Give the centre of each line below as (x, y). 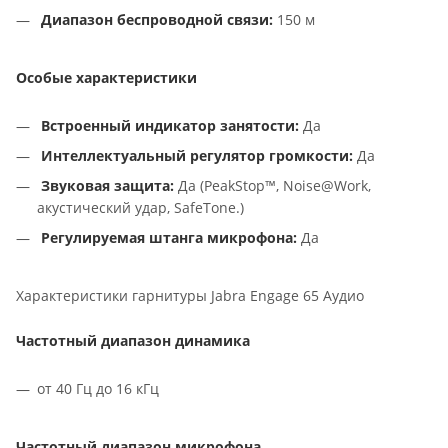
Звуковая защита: (109, 185)
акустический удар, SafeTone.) (140, 207)
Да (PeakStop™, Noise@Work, (274, 185)
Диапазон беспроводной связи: (159, 19)
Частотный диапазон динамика (133, 340)
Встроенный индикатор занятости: (172, 125)
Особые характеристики (106, 77)
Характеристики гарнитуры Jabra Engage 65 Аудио (190, 295)
